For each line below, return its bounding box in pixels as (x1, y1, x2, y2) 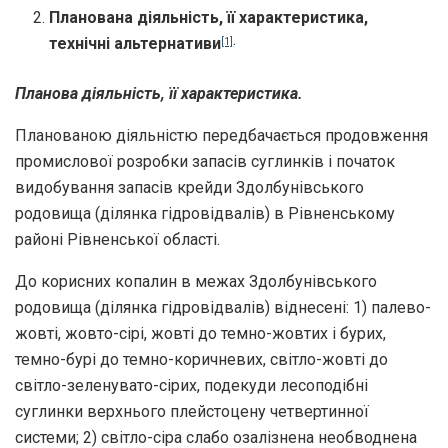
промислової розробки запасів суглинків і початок (15, 151, 395, 171)
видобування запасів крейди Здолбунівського (15, 177, 364, 197)
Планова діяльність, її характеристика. (15, 83, 303, 103)
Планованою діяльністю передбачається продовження (15, 125, 428, 145)
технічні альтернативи (49, 33, 222, 53)
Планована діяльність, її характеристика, (49, 7, 369, 27)
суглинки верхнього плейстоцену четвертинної (15, 401, 369, 421)
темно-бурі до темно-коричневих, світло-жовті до (15, 349, 388, 369)
